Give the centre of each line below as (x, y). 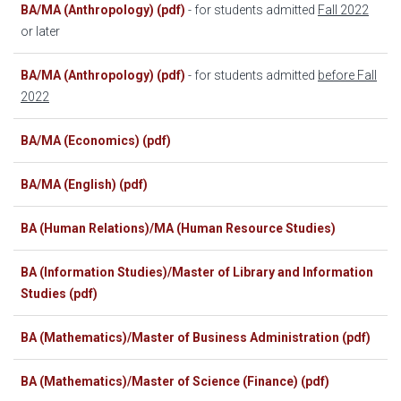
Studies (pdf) (59, 293)
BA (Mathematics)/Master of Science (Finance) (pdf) (175, 381)
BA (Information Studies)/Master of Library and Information (197, 272)
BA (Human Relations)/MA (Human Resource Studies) (179, 228)
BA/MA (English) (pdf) (84, 184)
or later (40, 31)
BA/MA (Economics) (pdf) (96, 140)
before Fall (347, 75)
